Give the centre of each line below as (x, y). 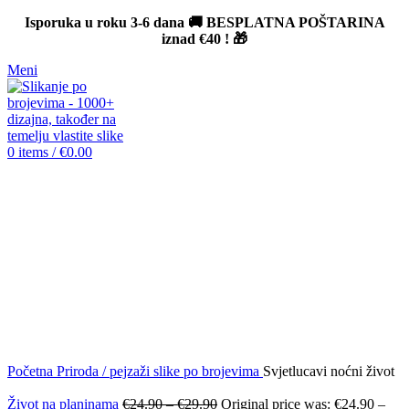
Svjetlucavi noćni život (329, 371)
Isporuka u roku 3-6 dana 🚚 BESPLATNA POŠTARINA (204, 22)
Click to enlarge (53, 355)
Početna (32, 371)
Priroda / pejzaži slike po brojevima (160, 371)
